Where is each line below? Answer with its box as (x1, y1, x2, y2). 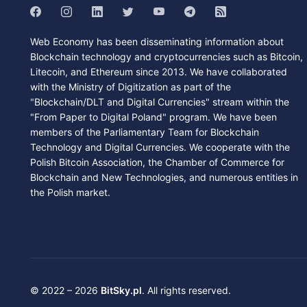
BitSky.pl (101, 284, 142, 297)
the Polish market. (30, 186, 110, 199)
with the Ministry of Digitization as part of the (30, 81, 231, 93)
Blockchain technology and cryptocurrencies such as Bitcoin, (30, 51, 303, 63)
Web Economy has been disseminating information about (30, 36, 284, 48)
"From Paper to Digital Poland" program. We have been (30, 111, 277, 123)
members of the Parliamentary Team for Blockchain (30, 126, 259, 138)
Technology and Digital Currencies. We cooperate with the (30, 141, 290, 153)
